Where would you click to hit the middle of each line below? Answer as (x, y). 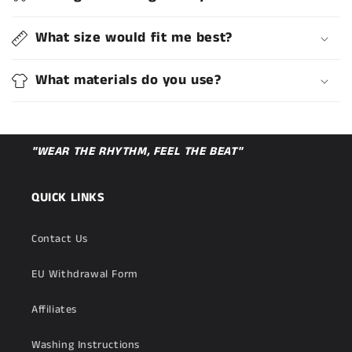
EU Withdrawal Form (85, 274)
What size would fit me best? (134, 38)
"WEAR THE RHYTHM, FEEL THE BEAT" (137, 151)
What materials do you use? (128, 80)
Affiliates (54, 310)
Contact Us (60, 239)
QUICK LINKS (68, 198)
